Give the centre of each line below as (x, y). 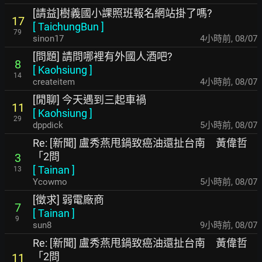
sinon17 (48, 39)
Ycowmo (50, 182)
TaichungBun (68, 27)
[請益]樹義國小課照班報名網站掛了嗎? (123, 13)
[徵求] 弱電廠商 (68, 200)
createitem (54, 82)
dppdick (48, 125)
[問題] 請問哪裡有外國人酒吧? (103, 56)
